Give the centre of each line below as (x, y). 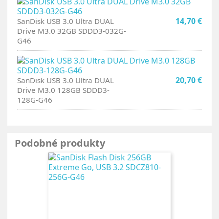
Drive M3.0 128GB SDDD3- (63, 90)
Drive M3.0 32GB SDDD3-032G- (72, 31)
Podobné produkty (60, 143)
